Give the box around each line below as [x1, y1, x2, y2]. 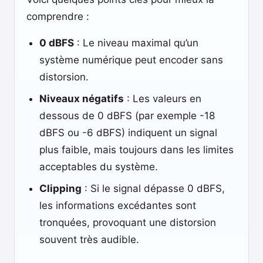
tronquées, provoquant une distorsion [39, 217, 216, 228]
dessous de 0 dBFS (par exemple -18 [39, 110, 215, 122]
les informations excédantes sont [39, 200, 196, 211]
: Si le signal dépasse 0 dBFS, [82, 183, 225, 194]
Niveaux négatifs [39, 93, 124, 104]
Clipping [39, 183, 82, 194]
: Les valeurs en [124, 93, 201, 104]
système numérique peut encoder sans [39, 54, 223, 66]
